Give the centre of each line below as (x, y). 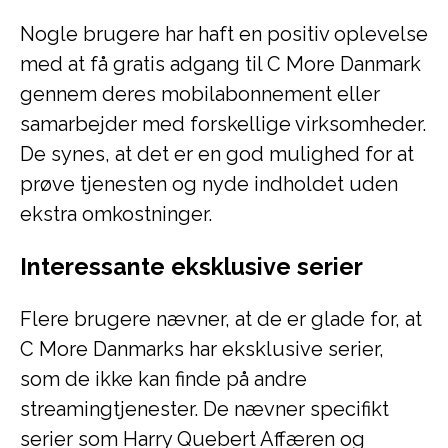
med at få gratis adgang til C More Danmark (220, 64)
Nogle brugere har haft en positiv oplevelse (224, 34)
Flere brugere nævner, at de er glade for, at (221, 319)
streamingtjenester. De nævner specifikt (204, 409)
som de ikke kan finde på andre (163, 379)
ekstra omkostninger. (116, 214)
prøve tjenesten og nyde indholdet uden (209, 184)
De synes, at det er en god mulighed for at (217, 154)
